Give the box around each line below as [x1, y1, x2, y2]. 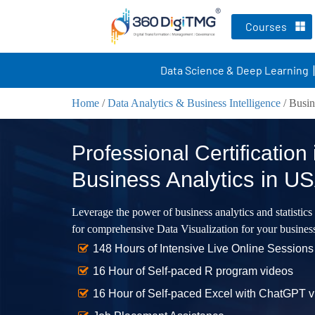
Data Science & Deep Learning [160, 63, 309, 77]
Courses [245, 19, 287, 33]
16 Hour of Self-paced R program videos [93, 265, 293, 277]
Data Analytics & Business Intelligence [108, 97, 281, 109]
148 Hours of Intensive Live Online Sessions [93, 243, 314, 255]
